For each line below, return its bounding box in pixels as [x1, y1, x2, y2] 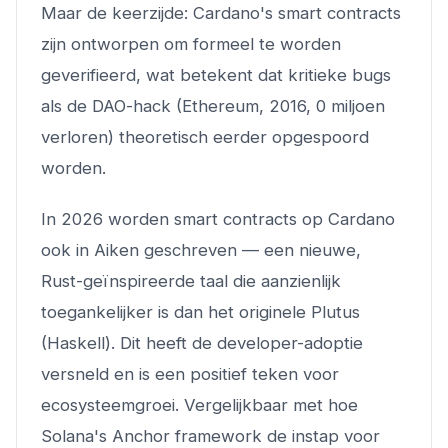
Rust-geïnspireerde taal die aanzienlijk [41, 270, 341, 291]
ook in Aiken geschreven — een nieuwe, [41, 239, 361, 260]
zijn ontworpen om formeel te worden [41, 33, 341, 54]
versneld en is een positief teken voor [41, 363, 339, 384]
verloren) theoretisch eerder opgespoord [41, 126, 369, 147]
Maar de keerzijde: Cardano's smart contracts [41, 2, 401, 23]
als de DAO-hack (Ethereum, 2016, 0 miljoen [41, 95, 385, 116]
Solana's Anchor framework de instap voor [41, 425, 380, 446]
